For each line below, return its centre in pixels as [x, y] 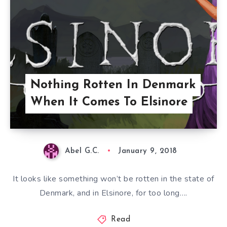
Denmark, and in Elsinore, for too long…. [113, 193]
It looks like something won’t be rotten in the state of [113, 179]
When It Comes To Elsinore [109, 102]
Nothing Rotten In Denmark [113, 85]
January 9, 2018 [148, 151]
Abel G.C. [82, 151]
